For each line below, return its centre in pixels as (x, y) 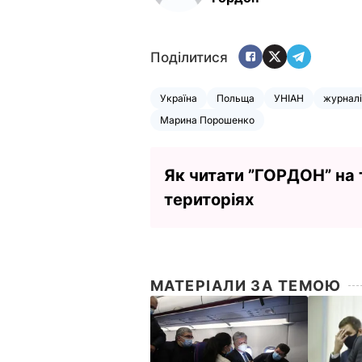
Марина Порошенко (207, 120)
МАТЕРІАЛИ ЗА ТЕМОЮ (246, 285)
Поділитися (189, 58)
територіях (209, 199)
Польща (236, 98)
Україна (179, 98)
